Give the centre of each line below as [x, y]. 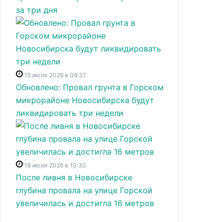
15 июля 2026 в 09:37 [55, 75]
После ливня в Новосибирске [74, 177]
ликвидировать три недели [70, 113]
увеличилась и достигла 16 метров [85, 203]
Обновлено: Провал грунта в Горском [90, 87]
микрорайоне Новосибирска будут [85, 100]
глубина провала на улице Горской [84, 190]
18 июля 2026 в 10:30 [55, 165]
